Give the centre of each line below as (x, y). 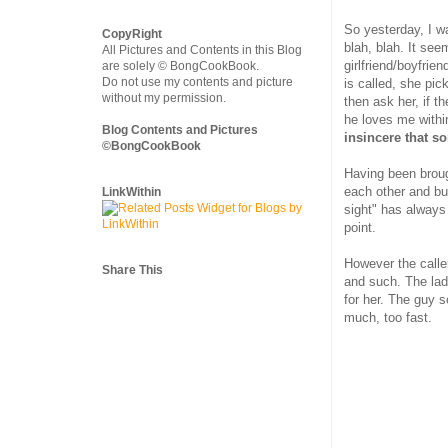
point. (360, 228)
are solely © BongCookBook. (180, 66)
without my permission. (164, 98)
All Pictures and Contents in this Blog (202, 50)
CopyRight (132, 34)
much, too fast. (388, 318)
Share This (132, 270)
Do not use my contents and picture (197, 82)
